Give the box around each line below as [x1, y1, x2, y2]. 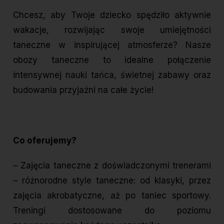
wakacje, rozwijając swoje [13, 24, 160, 35]
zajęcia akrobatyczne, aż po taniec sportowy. [13, 190, 211, 201]
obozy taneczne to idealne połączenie [13, 54, 211, 65]
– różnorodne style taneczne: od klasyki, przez [13, 175, 211, 186]
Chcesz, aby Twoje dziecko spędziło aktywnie [13, 9, 211, 20]
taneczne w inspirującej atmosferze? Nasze [13, 39, 211, 50]
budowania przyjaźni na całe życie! [13, 84, 153, 95]
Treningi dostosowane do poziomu [13, 205, 211, 216]
